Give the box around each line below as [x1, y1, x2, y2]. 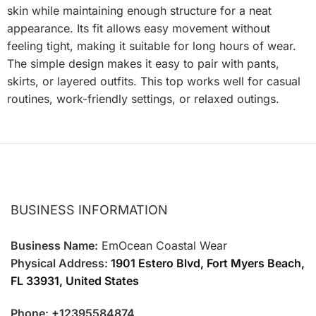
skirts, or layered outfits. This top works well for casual [7, 73, 300, 88]
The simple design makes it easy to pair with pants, [7, 56, 279, 71]
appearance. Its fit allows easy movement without [7, 20, 270, 35]
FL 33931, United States [11, 273, 139, 288]
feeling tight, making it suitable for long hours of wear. [7, 38, 296, 53]
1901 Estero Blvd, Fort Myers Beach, [111, 255, 305, 270]
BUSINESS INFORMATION [11, 202, 168, 218]
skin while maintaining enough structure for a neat [7, 3, 272, 18]
